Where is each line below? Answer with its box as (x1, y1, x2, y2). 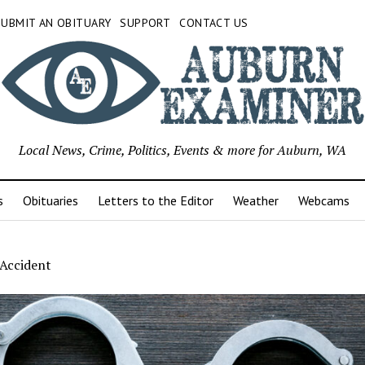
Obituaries (22, 192, 78, 209)
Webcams (297, 192, 350, 209)
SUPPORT (120, 15, 171, 30)
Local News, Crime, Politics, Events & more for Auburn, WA (19, 141, 346, 160)
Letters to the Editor (97, 192, 213, 209)
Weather (232, 192, 279, 209)
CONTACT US (179, 15, 248, 30)
